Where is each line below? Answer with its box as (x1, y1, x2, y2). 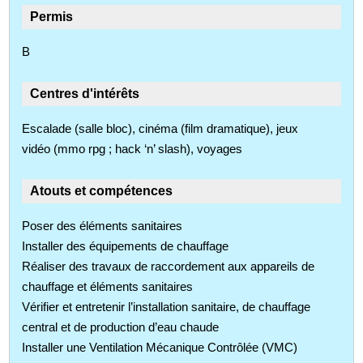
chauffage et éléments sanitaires (22, 279, 194, 293)
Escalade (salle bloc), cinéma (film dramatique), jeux (22, 121, 299, 135)
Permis (30, 9, 74, 23)
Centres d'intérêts (30, 86, 140, 100)
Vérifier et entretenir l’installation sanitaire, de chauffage (22, 299, 311, 314)
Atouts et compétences (30, 183, 173, 198)
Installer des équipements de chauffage (22, 238, 229, 253)
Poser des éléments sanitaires (22, 218, 183, 233)
